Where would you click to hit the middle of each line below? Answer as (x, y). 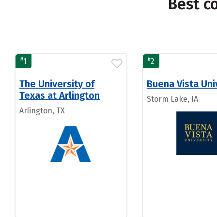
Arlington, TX (42, 111)
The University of (57, 84)
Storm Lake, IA (172, 99)
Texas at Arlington (60, 95)
